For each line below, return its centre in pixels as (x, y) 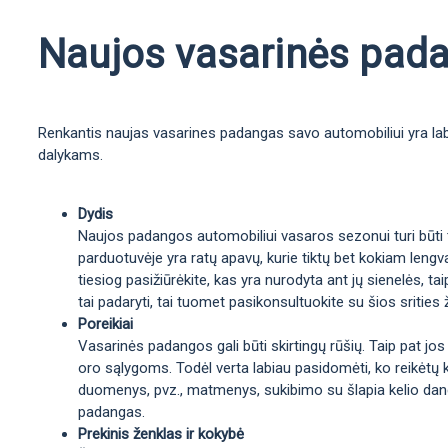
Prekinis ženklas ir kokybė (161, 434)
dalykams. (70, 155)
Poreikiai (105, 324)
